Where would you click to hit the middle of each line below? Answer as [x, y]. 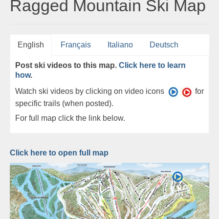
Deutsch [164, 45]
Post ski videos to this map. [67, 66]
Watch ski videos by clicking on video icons [91, 91]
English [31, 45]
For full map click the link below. [70, 118]
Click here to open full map [59, 153]
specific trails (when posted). [64, 103]
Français [76, 45]
